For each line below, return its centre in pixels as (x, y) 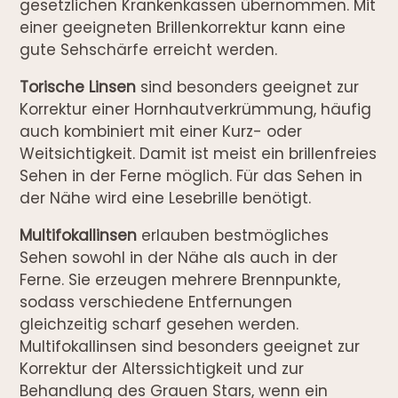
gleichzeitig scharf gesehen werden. (159, 324)
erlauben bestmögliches (233, 235)
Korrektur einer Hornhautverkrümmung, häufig (196, 109)
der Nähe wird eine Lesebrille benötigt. (166, 198)
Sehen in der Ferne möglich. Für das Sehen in (191, 175)
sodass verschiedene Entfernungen (156, 302)
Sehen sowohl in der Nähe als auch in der (179, 257)
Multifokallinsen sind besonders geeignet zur (190, 346)
